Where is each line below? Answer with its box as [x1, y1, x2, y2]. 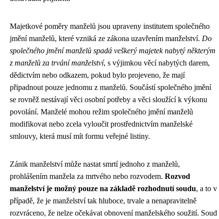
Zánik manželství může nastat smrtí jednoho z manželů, [10, 160, 180, 168]
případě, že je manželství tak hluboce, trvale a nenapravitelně [10, 197, 197, 205]
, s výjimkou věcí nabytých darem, [104, 59, 210, 67]
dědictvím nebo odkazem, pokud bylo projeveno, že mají [10, 71, 185, 79]
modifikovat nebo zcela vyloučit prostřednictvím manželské [10, 120, 193, 128]
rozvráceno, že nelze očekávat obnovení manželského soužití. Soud [10, 209, 217, 217]
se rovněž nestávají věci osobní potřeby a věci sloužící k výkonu [10, 95, 207, 104]
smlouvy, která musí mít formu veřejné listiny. [10, 132, 150, 140]
